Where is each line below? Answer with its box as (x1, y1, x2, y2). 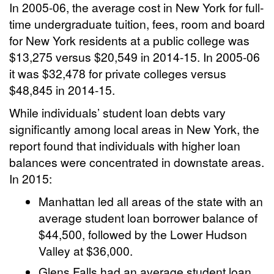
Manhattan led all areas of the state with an (39, 192, 264, 209)
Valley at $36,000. (39, 242, 133, 259)
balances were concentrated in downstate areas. (9, 153, 264, 170)
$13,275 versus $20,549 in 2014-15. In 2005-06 (9, 48, 260, 65)
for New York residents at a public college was (9, 31, 250, 48)
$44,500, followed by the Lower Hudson (39, 225, 248, 242)
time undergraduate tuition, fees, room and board (9, 15, 265, 32)
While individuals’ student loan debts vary (9, 103, 226, 120)
